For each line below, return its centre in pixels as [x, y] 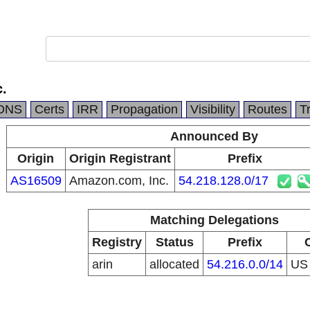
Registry [117, 242]
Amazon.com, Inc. [119, 181]
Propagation [144, 109]
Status [174, 242]
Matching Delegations [214, 220]
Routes [267, 109]
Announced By [214, 136]
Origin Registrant [120, 158]
